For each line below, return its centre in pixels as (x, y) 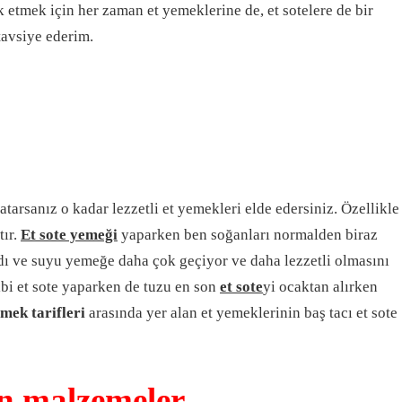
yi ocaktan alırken (320, 287)
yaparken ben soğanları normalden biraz (248, 235)
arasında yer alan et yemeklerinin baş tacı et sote (241, 313)
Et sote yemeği (69, 235)
